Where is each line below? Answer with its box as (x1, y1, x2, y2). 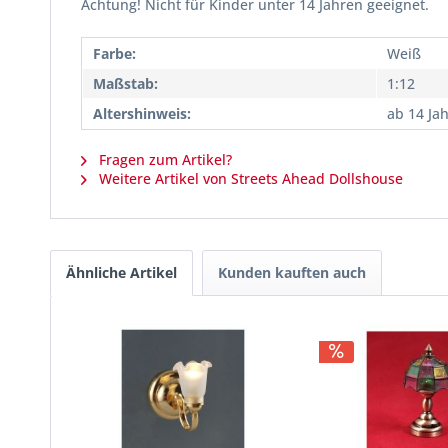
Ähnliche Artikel (66, 263, 177, 282)
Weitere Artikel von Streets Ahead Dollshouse (95, 169, 403, 188)
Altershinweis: (93, 104, 191, 123)
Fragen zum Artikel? (95, 150, 232, 169)
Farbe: (93, 44, 136, 63)
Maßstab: (93, 74, 158, 93)
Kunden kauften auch (218, 263, 366, 282)
